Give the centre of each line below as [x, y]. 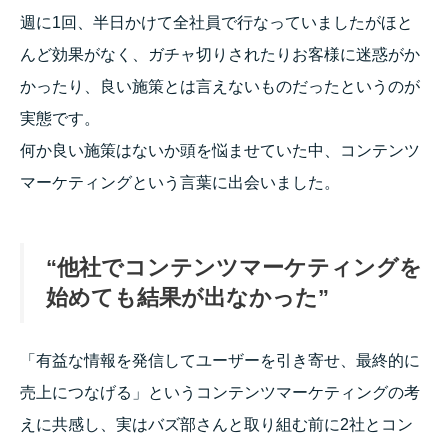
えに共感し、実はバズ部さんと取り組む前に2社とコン [216, 424]
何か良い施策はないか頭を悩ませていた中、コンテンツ [220, 150]
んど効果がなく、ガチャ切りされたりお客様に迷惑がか [220, 54]
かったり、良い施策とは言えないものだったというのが [220, 86]
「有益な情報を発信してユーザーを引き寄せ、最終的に [220, 360]
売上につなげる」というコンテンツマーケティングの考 [220, 392]
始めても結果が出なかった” [187, 297]
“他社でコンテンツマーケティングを [234, 267]
